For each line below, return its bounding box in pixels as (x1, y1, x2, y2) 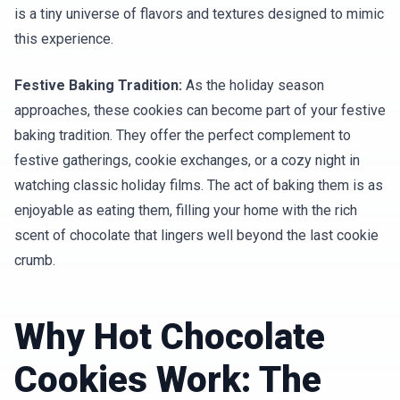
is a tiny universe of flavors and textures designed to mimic (14, 5, 384, 23)
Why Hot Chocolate (14, 316, 325, 359)
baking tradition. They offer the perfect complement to (14, 127, 351, 145)
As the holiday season (182, 77, 324, 95)
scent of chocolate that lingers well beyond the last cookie (14, 227, 379, 245)
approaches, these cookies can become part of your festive (14, 102, 386, 120)
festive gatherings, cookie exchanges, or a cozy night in (14, 152, 360, 170)
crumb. (14, 252, 55, 270)
